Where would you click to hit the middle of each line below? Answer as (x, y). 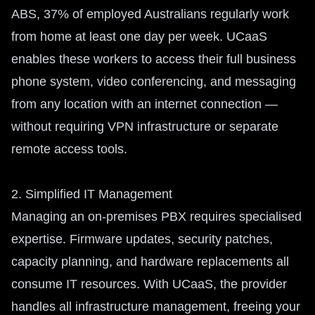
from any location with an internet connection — (144, 104)
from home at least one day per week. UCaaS (139, 37)
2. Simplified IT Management (92, 194)
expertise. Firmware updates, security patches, (142, 239)
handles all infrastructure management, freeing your (156, 307)
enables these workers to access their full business (154, 59)
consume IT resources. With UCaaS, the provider (149, 284)
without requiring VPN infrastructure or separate (145, 127)
